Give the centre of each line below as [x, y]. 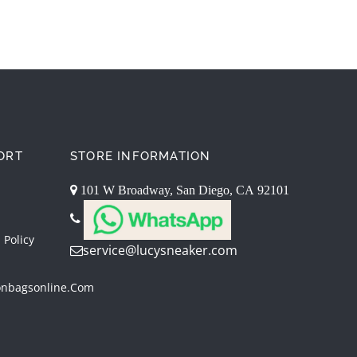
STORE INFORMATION [141, 157]
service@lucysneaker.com [160, 251]
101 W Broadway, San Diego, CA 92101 [183, 190]
